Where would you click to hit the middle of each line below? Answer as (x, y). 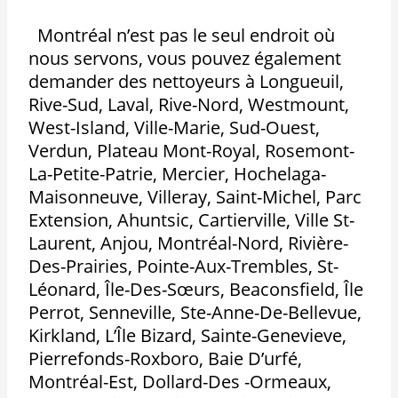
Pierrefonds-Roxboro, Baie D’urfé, (166, 358)
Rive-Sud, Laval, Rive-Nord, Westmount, (189, 104)
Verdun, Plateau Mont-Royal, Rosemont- (192, 150)
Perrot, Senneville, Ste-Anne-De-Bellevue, (195, 312)
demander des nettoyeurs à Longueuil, (187, 81)
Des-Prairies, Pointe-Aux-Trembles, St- (184, 266)
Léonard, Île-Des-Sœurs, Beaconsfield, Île (196, 289)
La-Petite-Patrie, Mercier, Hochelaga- (178, 173)
